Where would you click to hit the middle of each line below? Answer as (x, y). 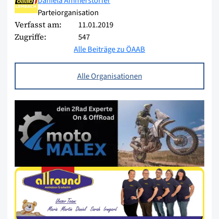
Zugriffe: (31, 36)
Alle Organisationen (109, 76)
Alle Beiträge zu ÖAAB (109, 49)
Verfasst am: (38, 24)
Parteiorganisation (68, 12)
